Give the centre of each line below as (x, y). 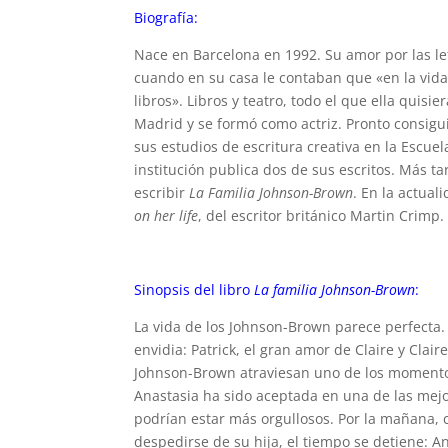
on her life (166, 215)
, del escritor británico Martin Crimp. (321, 215)
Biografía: (166, 17)
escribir (162, 192)
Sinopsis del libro (194, 289)
